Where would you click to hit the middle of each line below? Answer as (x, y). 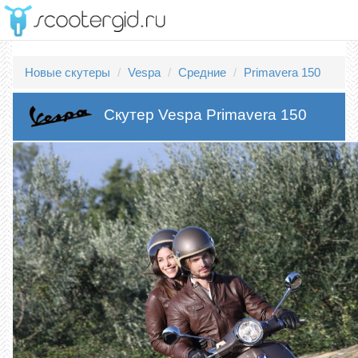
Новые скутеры (68, 72)
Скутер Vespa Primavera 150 (205, 114)
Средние (202, 72)
